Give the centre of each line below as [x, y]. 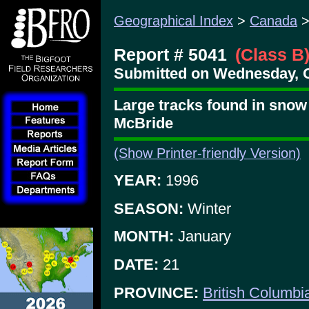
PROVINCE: [156, 292]
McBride [143, 123]
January [202, 237]
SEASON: [149, 208]
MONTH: [144, 237]
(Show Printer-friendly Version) [207, 153]
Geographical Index [173, 21]
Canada [273, 21]
